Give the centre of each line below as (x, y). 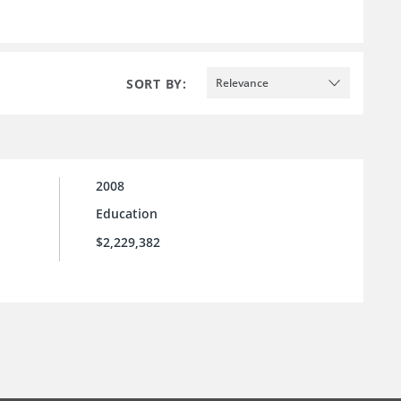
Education (127, 214)
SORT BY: (157, 83)
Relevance (242, 82)
